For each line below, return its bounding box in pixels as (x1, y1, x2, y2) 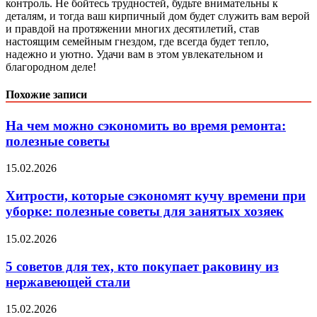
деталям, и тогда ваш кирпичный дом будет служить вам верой (6, 10, 310, 23)
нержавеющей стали (6, 274, 130, 289)
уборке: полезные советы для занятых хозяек (6, 204, 284, 219)
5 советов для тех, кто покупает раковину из (6, 258, 279, 274)
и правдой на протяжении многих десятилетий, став (6, 23, 260, 35)
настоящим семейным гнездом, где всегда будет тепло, (6, 35, 269, 48)
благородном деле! (6, 61, 96, 74)
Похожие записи (6, 88, 87, 101)
